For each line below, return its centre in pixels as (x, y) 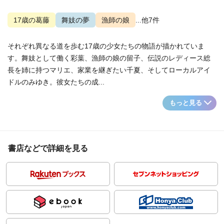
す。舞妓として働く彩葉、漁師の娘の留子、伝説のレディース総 (109, 58)
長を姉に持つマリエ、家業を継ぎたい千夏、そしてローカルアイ (109, 70)
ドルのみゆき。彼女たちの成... (56, 82)
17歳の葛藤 (31, 20)
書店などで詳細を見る (48, 148)
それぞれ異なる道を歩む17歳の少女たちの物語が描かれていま (106, 46)
